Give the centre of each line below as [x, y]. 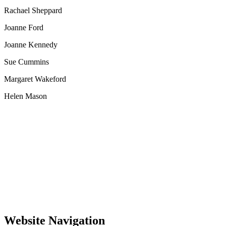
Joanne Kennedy [31, 44]
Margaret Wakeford [35, 79]
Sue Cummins [26, 62]
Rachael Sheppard [33, 10]
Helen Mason [25, 96]
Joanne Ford [24, 27]
